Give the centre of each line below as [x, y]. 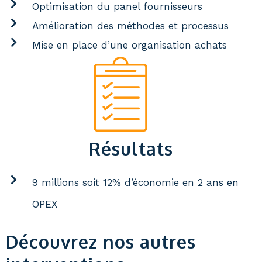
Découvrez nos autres [101, 242]
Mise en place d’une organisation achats [130, 45]
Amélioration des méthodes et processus [130, 26]
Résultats [131, 149]
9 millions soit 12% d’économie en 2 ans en [135, 182]
